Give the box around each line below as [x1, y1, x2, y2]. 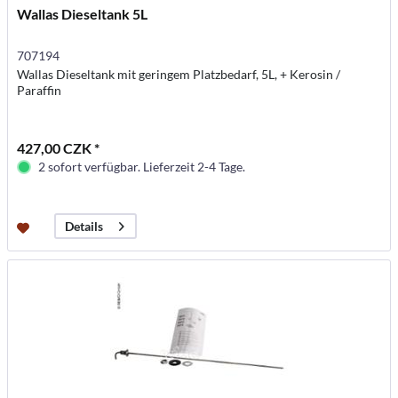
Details [65, 219, 104, 235]
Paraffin [17, 83, 62, 99]
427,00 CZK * [17, 139, 100, 157]
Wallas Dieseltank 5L [17, 5, 148, 23]
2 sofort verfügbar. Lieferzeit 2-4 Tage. [38, 159, 246, 175]
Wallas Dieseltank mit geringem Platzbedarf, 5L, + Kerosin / [17, 67, 341, 83]
